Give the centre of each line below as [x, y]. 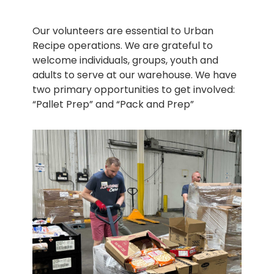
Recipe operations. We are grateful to [122, 45]
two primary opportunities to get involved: [133, 89]
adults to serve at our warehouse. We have [134, 75]
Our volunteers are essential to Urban [123, 31]
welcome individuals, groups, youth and [125, 60]
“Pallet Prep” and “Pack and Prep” [113, 104]
